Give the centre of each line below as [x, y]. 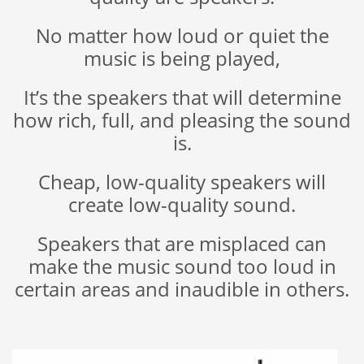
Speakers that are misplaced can [182, 244]
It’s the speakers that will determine [182, 97]
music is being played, [182, 58]
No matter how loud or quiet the [182, 36]
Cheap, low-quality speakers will [182, 182]
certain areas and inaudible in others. [182, 289]
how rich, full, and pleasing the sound [182, 120]
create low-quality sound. [182, 205]
